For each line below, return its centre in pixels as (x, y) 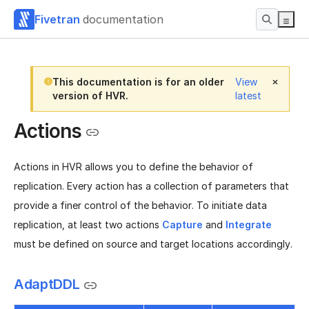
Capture (182, 225)
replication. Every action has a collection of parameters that (151, 186)
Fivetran (57, 19)
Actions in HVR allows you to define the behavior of (133, 167)
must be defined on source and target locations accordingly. (153, 244)
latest (249, 96)
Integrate (249, 225)
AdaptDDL (47, 285)
